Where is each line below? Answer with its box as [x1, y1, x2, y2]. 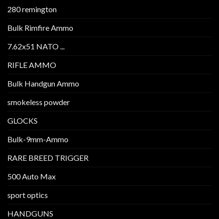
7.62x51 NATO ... [7, 42, 65, 51]
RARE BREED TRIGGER [7, 153, 88, 163]
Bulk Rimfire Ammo [7, 23, 73, 33]
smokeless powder [7, 97, 70, 107]
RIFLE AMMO [7, 60, 56, 70]
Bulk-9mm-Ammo [7, 134, 68, 144]
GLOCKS [7, 116, 38, 126]
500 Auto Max [7, 172, 56, 181]
